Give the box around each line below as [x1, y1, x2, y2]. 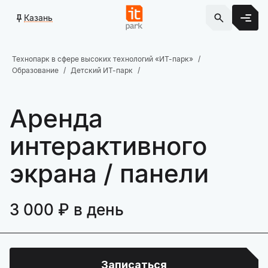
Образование [12, 66, 59, 75]
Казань [24, 12, 53, 23]
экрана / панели [10, 158, 209, 188]
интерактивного [10, 130, 207, 161]
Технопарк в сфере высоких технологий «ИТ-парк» [12, 54, 193, 63]
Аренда [10, 103, 103, 133]
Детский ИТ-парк [71, 66, 133, 75]
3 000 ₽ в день [10, 200, 124, 219]
